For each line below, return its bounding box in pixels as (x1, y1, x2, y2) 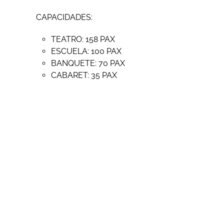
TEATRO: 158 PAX (51, 34, 115, 44)
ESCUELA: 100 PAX (51, 46, 121, 56)
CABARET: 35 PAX (51, 70, 117, 80)
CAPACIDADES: (36, 12, 92, 22)
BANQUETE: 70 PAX (51, 58, 125, 68)
